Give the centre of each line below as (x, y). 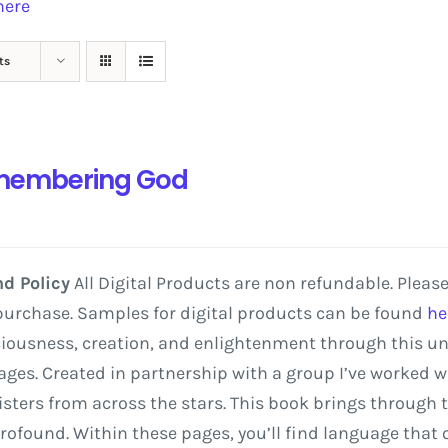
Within (100, 433)
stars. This (222, 403)
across (118, 403)
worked (399, 373)
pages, (207, 433)
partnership (178, 373)
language (360, 433)
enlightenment (254, 343)
